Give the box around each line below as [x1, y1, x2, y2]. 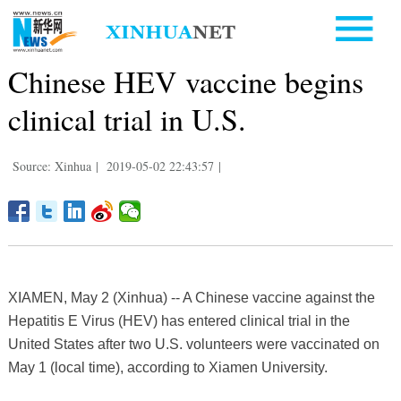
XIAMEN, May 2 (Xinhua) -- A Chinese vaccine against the [7, 289, 375, 305]
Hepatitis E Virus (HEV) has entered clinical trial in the [7, 312, 350, 328]
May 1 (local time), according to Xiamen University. [7, 359, 328, 375]
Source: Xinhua [12, 157, 91, 175]
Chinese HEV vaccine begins [7, 60, 363, 102]
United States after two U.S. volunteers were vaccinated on [7, 336, 380, 352]
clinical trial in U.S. [7, 98, 246, 140]
